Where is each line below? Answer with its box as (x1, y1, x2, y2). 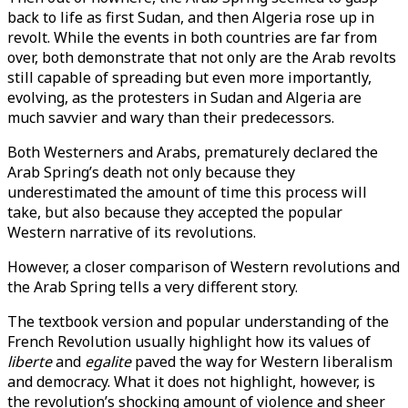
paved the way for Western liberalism (131, 352, 393, 372)
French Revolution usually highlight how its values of (7, 331, 371, 352)
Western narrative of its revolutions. (7, 222, 256, 242)
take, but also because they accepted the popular (7, 202, 342, 222)
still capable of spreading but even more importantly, (7, 67, 372, 87)
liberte (7, 352, 52, 372)
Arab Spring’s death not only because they (7, 162, 295, 182)
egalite (85, 352, 131, 372)
